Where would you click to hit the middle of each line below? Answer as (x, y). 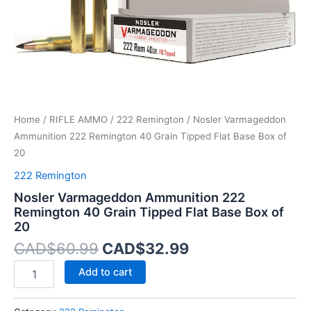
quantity (32, 65)
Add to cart (105, 272)
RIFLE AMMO (78, 120)
